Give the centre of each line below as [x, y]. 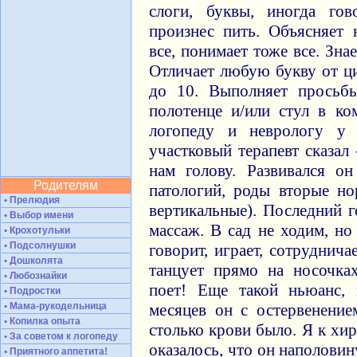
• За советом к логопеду [60, 336]
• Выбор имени [37, 215]
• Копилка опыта [41, 321]
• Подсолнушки [39, 245]
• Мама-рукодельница [54, 306]
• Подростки [31, 291]
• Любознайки [34, 276]
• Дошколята [32, 261]
